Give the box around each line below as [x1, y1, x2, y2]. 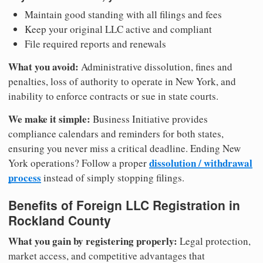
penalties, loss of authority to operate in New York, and [8, 74, 236, 88]
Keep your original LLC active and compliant [25, 22, 212, 36]
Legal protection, [177, 234, 251, 248]
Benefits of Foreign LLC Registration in [8, 195, 240, 214]
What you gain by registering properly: [8, 234, 177, 249]
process [8, 170, 41, 185]
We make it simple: [8, 111, 90, 126]
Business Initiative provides [90, 112, 208, 126]
